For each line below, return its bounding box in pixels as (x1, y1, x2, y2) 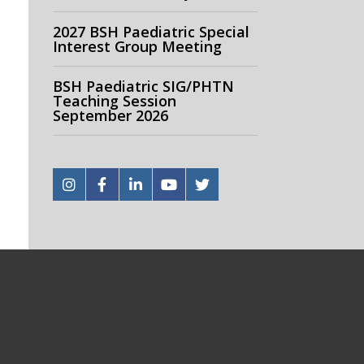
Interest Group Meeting (52, 37, 222, 56)
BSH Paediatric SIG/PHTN (52, 76, 234, 96)
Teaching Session (52, 91, 176, 110)
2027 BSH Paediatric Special (52, 22, 249, 41)
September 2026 (52, 106, 168, 125)
